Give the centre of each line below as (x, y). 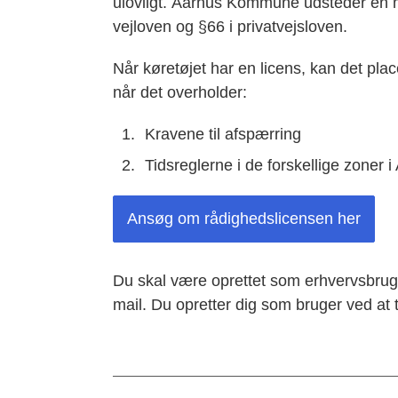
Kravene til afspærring (223, 134)
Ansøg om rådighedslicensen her (243, 219)
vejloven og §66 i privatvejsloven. (230, 27)
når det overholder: (179, 92)
